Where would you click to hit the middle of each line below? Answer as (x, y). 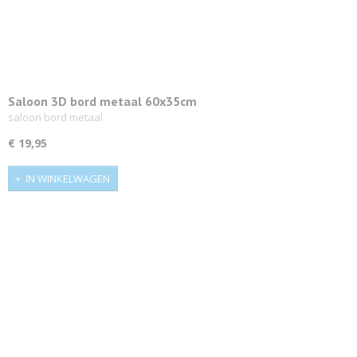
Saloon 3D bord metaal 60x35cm (102, 101)
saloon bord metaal (55, 117)
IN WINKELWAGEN (68, 179)
